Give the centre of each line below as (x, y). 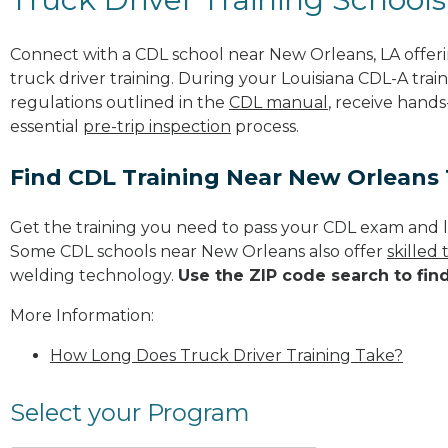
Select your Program (130, 412)
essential (46, 126)
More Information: (82, 315)
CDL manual (278, 102)
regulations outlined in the (119, 102)
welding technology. (94, 275)
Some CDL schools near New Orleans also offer (198, 251)
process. (265, 126)
